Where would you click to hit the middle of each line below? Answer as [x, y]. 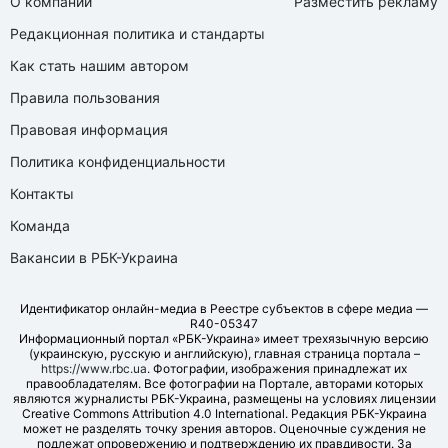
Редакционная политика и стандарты [137, 33]
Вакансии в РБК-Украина [94, 257]
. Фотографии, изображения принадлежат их [277, 368]
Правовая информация [89, 129]
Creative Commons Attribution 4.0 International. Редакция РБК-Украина [224, 413]
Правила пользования [85, 97]
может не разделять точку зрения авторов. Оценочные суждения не [224, 428]
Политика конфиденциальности [117, 161]
